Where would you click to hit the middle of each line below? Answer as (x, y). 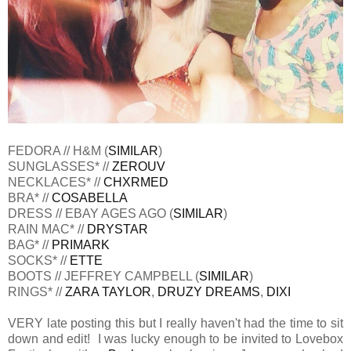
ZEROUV (139, 167)
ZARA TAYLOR (108, 292)
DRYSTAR (118, 230)
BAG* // (30, 245)
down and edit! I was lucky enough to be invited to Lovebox (175, 339)
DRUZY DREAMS (209, 292)
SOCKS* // (39, 261)
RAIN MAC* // (47, 230)
